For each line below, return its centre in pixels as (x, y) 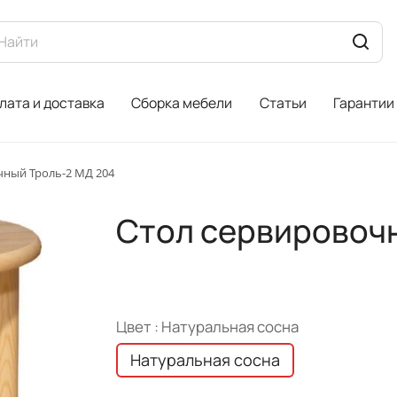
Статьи (283, 103)
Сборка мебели (182, 103)
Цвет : (138, 327)
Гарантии (364, 103)
